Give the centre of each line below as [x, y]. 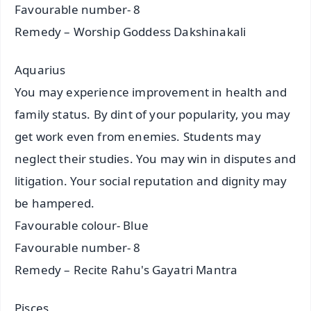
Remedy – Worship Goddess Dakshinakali [131, 32]
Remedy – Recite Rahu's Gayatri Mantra [126, 269]
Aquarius [40, 69]
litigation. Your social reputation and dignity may [151, 180]
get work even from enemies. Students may [138, 136]
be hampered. [55, 203]
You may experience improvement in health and [151, 92]
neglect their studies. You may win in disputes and [155, 158]
